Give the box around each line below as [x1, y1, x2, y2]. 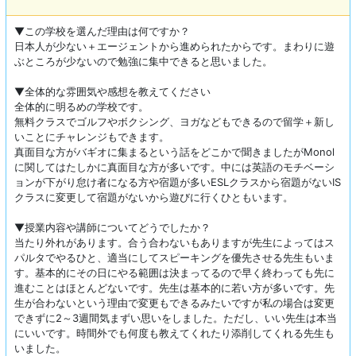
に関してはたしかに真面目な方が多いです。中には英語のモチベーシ [14, 161, 335, 174]
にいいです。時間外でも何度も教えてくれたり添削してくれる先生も [14, 327, 335, 340]
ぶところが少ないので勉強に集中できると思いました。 [14, 55, 273, 68]
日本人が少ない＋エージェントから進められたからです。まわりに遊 [14, 40, 335, 53]
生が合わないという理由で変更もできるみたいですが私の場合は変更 [14, 296, 335, 310]
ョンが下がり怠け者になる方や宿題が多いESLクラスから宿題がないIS [14, 176, 341, 189]
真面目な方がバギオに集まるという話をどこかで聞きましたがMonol [14, 145, 335, 159]
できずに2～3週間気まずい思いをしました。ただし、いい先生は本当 [14, 311, 337, 325]
